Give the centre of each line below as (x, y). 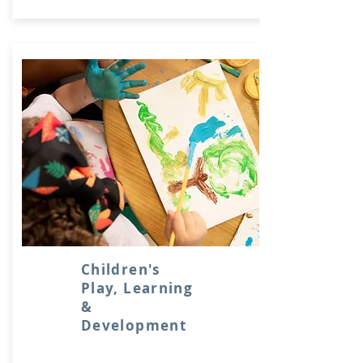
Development (134, 325)
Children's (121, 269)
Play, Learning (137, 288)
